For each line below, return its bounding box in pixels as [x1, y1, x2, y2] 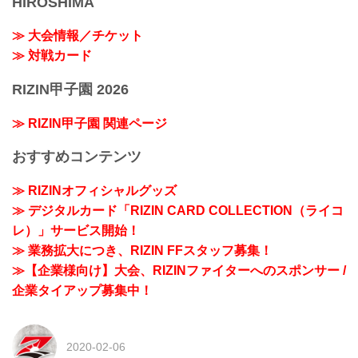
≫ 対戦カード [12, 49, 92, 63]
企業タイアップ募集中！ [12, 283, 153, 297]
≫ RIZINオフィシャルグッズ [12, 183, 177, 197]
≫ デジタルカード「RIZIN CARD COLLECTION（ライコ [12, 203, 344, 217]
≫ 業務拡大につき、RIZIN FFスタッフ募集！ [12, 243, 272, 257]
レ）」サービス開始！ [12, 223, 140, 237]
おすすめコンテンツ [12, 149, 141, 165]
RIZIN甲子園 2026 [12, 81, 129, 97]
